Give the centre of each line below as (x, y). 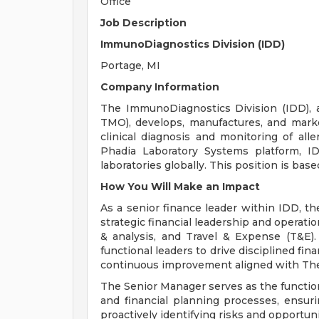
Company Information (160, 87)
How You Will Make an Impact (180, 187)
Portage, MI (130, 66)
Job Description (143, 23)
